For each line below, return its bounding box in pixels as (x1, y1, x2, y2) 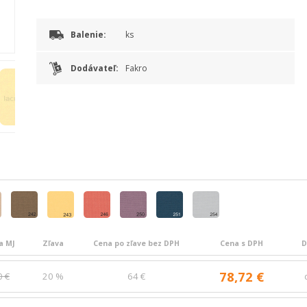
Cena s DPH (220, 238, 263, 248)
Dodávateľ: (70, 62, 119, 74)
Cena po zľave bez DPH (93, 238, 180, 248)
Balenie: (70, 29, 106, 40)
